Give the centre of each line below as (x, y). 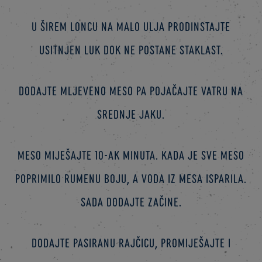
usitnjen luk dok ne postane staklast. (131, 50)
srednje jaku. (131, 114)
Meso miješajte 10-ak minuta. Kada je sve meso (131, 155)
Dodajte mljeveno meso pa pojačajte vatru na (131, 91)
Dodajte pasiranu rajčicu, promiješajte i (131, 243)
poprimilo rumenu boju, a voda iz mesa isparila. (131, 178)
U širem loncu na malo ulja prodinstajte (131, 26)
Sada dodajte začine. (131, 202)
